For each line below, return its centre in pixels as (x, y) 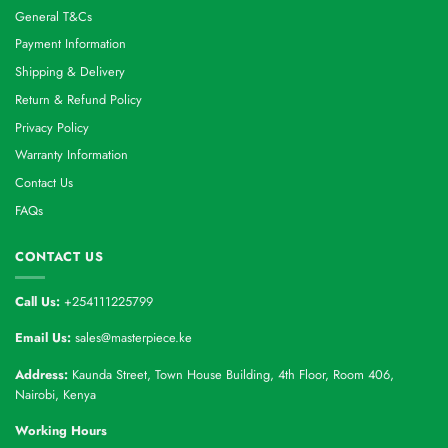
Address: (43, 374)
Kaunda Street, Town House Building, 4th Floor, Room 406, (233, 374)
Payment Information (70, 44)
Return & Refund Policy (78, 99)
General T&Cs (53, 16)
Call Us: (37, 301)
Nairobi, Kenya (55, 394)
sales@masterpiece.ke (133, 338)
